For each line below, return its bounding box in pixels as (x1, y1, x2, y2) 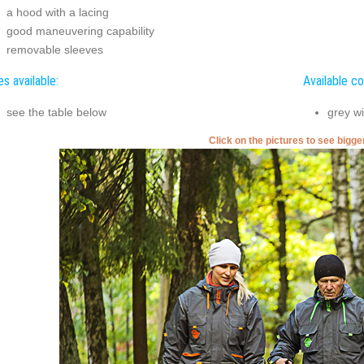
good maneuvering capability (6, 24, 154, 37)
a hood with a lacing (6, 5, 109, 19)
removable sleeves (6, 42, 103, 56)
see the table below (6, 105, 106, 119)
